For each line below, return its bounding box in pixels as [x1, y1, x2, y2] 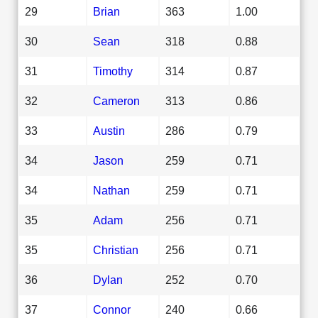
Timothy [93, 64, 133, 77]
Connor [93, 302, 131, 316]
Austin [93, 124, 125, 137]
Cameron [93, 94, 140, 107]
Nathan [93, 183, 130, 197]
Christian [93, 243, 138, 256]
